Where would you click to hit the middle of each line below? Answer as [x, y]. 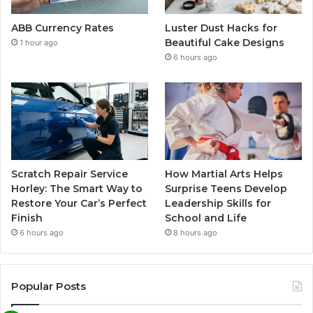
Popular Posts [49, 286]
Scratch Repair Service [70, 174]
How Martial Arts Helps [224, 174]
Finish [27, 218]
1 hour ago [39, 43]
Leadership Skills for [218, 203]
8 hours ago [196, 232]
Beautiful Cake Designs [225, 43]
